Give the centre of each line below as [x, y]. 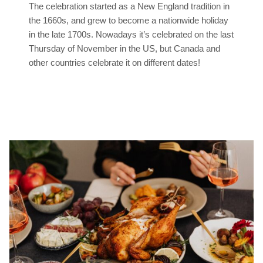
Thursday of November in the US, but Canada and [125, 48]
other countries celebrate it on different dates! [115, 62]
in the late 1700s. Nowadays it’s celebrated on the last [131, 34]
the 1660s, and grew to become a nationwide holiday [129, 20]
